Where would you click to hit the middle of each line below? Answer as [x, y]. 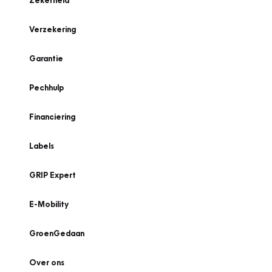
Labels [42, 146]
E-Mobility [49, 204]
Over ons [47, 262]
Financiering [52, 117]
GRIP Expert [53, 175]
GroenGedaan [57, 233]
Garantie [46, 58]
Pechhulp [46, 87]
